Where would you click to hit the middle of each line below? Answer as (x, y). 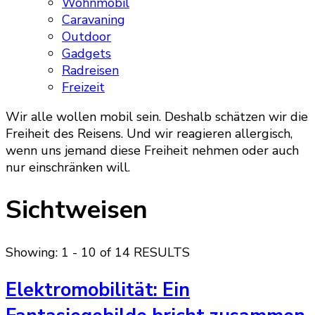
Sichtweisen (77, 210)
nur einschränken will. (68, 167)
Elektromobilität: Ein (98, 290)
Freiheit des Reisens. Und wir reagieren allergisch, (149, 134)
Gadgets (86, 53)
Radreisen (90, 70)
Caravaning (94, 20)
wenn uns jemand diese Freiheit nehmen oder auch (152, 150)
